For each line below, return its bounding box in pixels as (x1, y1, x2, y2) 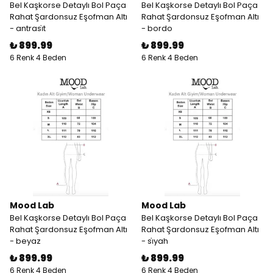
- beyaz (10, 235, 41, 247)
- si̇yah (141, 235, 168, 247)
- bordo (141, 23, 172, 34)
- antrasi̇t (10, 23, 46, 34)
